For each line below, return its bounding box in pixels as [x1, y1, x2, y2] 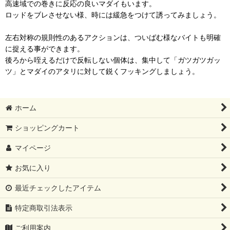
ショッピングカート [15, 123, 80, 132]
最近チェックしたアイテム [15, 183, 102, 192]
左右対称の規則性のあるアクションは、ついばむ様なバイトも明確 [5, 32, 221, 42]
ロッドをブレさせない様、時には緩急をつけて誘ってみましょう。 [5, 10, 221, 19]
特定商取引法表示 [15, 203, 73, 212]
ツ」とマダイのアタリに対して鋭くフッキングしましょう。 [5, 66, 199, 75]
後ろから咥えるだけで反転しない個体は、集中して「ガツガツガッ [5, 55, 221, 64]
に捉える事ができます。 [5, 44, 84, 53]
